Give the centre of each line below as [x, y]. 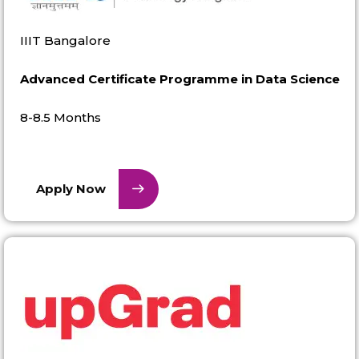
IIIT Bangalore [65, 40]
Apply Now [71, 188]
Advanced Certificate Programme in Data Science [180, 79]
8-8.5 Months [61, 117]
